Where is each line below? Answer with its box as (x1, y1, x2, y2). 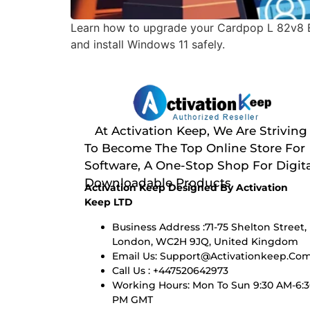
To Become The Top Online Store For (84, 141, 305, 156)
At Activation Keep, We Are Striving (84, 124, 307, 138)
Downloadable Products (84, 176, 231, 190)
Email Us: (112, 249, 160, 262)
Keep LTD (84, 196, 133, 209)
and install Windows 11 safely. (71, 37, 225, 51)
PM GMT (112, 293, 153, 306)
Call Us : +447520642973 (112, 264, 228, 277)
